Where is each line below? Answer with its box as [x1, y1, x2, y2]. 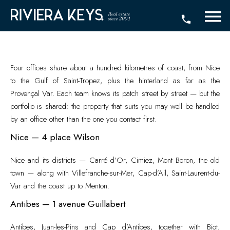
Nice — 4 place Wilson [10, 130, 100, 144]
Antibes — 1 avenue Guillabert [10, 197, 126, 210]
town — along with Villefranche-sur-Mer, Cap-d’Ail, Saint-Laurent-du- [10, 167, 220, 179]
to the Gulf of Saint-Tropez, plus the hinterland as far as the [10, 75, 220, 86]
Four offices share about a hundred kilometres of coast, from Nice [10, 62, 220, 73]
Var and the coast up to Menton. [10, 180, 109, 191]
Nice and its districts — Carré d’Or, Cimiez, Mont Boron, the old [10, 155, 220, 166]
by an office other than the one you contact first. [10, 113, 157, 125]
